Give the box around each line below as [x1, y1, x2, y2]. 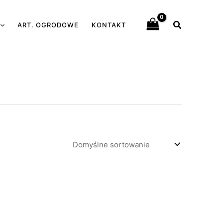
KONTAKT [91, 21, 126, 29]
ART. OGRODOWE [17, 21, 79, 29]
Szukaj [172, 18, 200, 29]
